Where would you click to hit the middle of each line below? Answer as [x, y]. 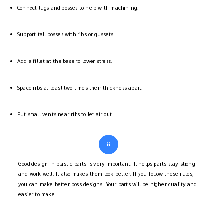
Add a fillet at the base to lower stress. [65, 61]
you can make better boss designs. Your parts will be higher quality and [108, 184]
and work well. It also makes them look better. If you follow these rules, [106, 174]
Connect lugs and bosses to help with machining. [78, 8]
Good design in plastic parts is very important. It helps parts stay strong [107, 163]
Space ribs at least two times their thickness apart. [80, 87]
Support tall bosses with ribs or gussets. [66, 34]
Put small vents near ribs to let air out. [66, 114]
